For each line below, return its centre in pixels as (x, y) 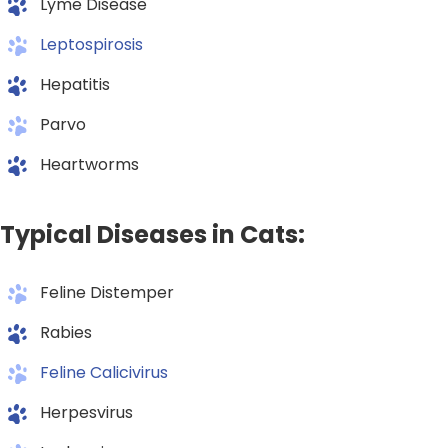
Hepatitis (75, 85)
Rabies (66, 333)
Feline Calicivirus (104, 373)
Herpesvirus (86, 413)
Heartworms (89, 165)
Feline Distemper (107, 293)
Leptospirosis (91, 45)
